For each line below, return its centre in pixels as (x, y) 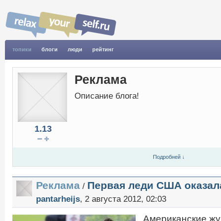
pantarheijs (58, 199)
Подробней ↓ (169, 157)
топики (22, 49)
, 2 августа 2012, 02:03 (123, 199)
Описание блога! (107, 96)
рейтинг (103, 49)
